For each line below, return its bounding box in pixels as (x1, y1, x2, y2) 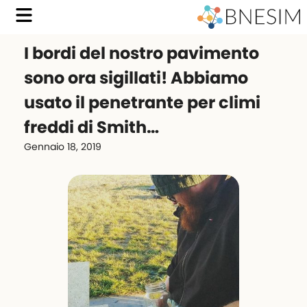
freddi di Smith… (24, 116, 159, 138)
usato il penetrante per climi (24, 91, 260, 114)
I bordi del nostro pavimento (24, 42, 259, 64)
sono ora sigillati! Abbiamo (24, 66, 248, 89)
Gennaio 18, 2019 (24, 140, 101, 153)
